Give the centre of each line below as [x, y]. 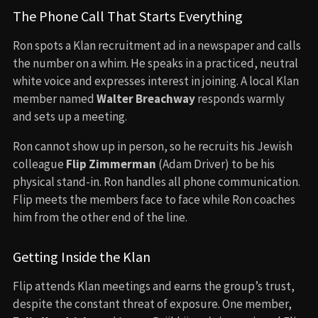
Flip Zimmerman [111, 164]
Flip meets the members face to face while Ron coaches [154, 199]
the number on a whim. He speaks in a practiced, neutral [155, 63]
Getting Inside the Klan [82, 256]
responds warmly [240, 98]
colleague [39, 164]
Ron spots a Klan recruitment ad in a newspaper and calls [157, 45]
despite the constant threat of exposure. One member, [152, 303]
